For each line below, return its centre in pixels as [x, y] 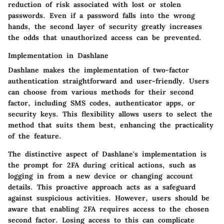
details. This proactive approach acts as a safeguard [102, 187]
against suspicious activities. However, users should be [109, 198]
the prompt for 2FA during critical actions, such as [102, 165]
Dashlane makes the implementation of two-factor [98, 70]
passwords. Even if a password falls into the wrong [101, 16]
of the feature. [35, 136]
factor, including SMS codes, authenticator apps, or [101, 103]
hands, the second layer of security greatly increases [105, 27]
